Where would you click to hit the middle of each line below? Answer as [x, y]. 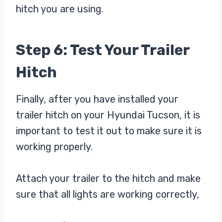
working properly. [55, 146]
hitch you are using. [60, 9]
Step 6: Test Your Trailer [103, 50]
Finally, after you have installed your [97, 99]
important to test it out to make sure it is [109, 131]
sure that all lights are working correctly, [108, 194]
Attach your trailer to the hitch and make [108, 178]
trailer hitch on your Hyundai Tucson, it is [108, 115]
